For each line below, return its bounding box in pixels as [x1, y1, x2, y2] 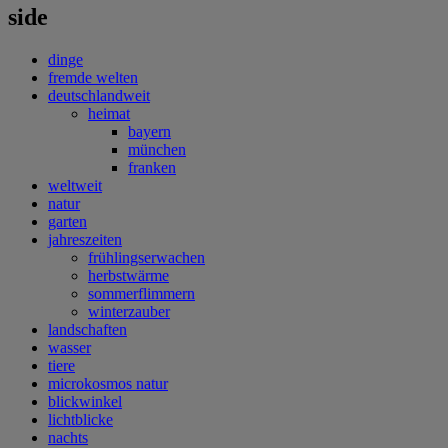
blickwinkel [48, 392, 122, 410]
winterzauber [88, 302, 170, 320]
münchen [128, 140, 186, 158]
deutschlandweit [48, 86, 150, 104]
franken [128, 158, 176, 176]
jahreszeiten [48, 230, 122, 248]
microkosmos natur [48, 374, 168, 392]
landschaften [48, 320, 127, 338]
